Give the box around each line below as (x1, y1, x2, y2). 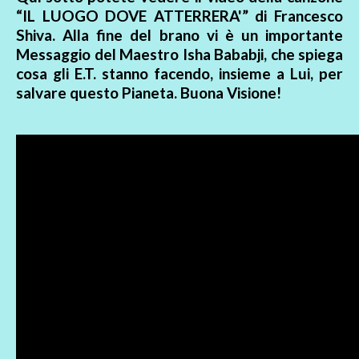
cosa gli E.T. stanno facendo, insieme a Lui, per (16, 64, 343, 83)
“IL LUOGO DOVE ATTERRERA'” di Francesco (16, 6, 343, 26)
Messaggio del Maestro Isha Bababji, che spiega (16, 45, 343, 64)
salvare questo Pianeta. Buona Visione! (16, 83, 281, 103)
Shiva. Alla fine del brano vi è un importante (16, 26, 343, 45)
